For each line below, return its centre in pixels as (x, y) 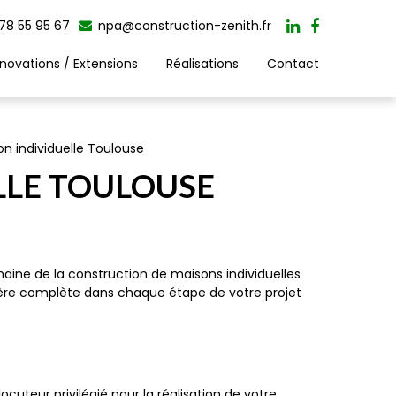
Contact (293, 63)
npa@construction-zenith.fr (183, 26)
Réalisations (202, 63)
